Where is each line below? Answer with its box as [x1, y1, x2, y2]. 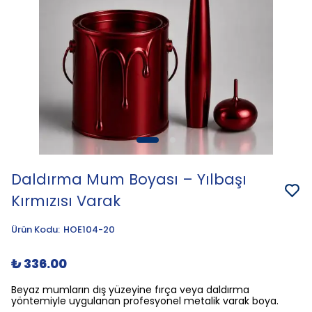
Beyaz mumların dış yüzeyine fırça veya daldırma [11, 283, 249, 297]
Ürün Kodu [11, 223, 58, 236]
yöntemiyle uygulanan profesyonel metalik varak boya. [11, 294, 279, 308]
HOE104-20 [63, 223, 115, 236]
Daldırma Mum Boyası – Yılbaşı [11, 169, 247, 189]
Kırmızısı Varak [11, 191, 120, 211]
